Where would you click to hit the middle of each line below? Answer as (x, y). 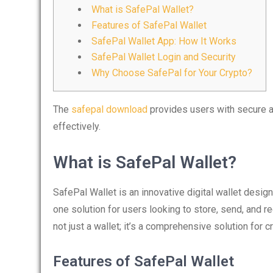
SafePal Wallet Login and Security (164, 57)
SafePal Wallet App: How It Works (164, 41)
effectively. (77, 126)
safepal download (109, 109)
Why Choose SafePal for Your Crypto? (172, 73)
